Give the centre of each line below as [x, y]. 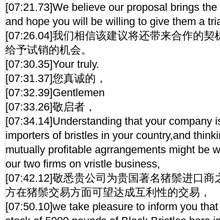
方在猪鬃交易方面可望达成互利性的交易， [108, 192]
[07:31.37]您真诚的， [56, 78]
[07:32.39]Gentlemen [55, 93]
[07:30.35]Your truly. [52, 64]
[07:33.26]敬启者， [51, 107]
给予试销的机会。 [49, 50]
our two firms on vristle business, [83, 164]
